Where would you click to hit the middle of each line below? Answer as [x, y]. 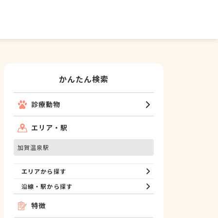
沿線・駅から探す [47, 186]
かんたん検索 [84, 79]
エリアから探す [44, 171]
